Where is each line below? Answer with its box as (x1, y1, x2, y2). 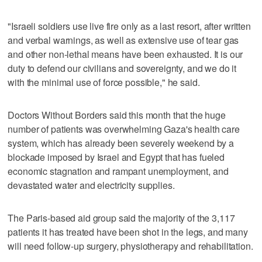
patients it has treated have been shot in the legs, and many (8, 225, 248, 239)
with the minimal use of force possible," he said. (8, 75, 200, 89)
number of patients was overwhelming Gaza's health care (8, 122, 240, 136)
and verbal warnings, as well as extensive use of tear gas (8, 33, 239, 47)
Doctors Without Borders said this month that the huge (8, 108, 226, 122)
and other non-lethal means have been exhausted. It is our (8, 47, 243, 61)
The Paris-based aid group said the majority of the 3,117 (8, 211, 235, 225)
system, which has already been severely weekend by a (8, 136, 235, 150)
